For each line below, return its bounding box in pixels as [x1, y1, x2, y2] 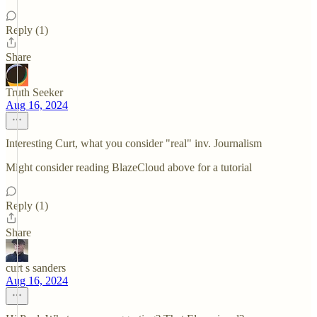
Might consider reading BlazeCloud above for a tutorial [6, 161, 252, 173]
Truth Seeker [6, 86, 63, 98]
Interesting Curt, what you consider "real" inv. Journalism [6, 137, 262, 149]
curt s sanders [6, 262, 66, 274]
